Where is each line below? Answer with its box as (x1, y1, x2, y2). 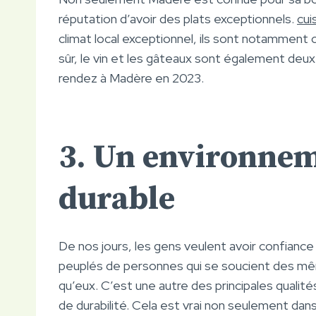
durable (59, 178, 175, 219)
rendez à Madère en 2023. (59, 69, 204, 86)
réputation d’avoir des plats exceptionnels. (59, 10, 297, 27)
